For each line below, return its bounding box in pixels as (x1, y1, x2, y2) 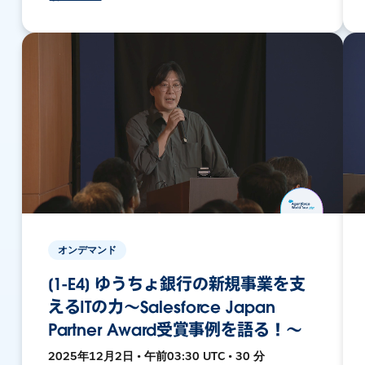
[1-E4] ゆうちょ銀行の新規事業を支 (47, 273, 306, 295)
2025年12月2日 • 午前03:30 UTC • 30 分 (47, 348, 265, 363)
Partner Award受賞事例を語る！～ (47, 319, 302, 341)
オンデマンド (57, 242, 117, 257)
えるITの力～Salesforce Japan (47, 296, 275, 318)
